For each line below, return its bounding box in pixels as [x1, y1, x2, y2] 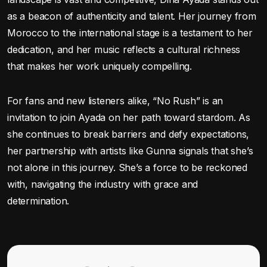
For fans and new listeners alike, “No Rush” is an [7, 94, 223, 107]
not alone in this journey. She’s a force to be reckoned [7, 161, 247, 173]
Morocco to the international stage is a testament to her [7, 26, 253, 39]
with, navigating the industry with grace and [7, 178, 198, 190]
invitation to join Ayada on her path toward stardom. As [7, 111, 250, 123]
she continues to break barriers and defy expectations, [7, 128, 250, 140]
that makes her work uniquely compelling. [7, 60, 192, 72]
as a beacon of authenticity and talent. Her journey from [7, 10, 256, 22]
